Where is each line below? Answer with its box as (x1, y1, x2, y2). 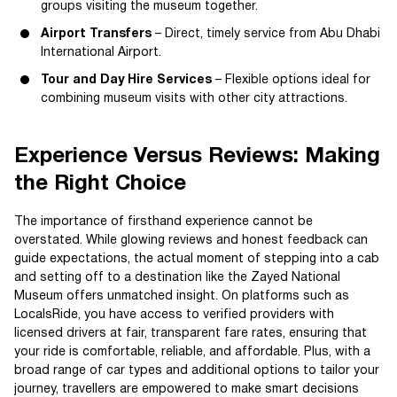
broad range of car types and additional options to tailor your (14, 365, 379, 377)
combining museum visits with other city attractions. (41, 93, 347, 105)
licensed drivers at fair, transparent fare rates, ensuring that (14, 328, 367, 339)
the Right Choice (14, 175, 186, 194)
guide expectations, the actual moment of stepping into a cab (14, 253, 379, 265)
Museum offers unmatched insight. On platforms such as (14, 291, 349, 302)
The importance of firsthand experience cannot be (14, 216, 313, 228)
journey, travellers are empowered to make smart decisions (14, 384, 359, 395)
